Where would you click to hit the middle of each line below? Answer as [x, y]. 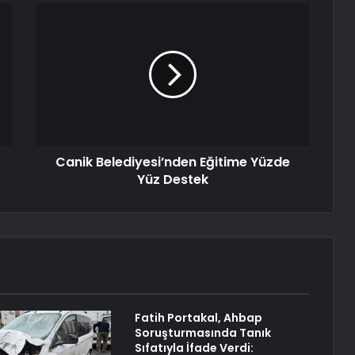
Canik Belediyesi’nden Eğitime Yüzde [172, 162]
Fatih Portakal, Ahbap [198, 318]
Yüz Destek [172, 180]
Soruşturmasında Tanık [202, 333]
